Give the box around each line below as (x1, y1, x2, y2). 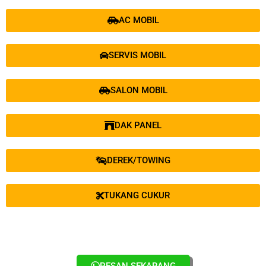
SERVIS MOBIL (109, 50, 166, 61)
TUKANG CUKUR (104, 190, 170, 201)
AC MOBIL (118, 15, 159, 26)
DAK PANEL (115, 120, 161, 131)
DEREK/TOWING (107, 155, 170, 166)
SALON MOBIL (110, 85, 167, 96)
